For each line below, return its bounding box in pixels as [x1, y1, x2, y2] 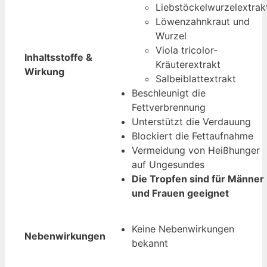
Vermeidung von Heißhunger [132, 144, 260, 157]
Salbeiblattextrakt [156, 73, 236, 85]
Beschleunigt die [132, 87, 206, 100]
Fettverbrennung [132, 101, 206, 114]
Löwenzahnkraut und [156, 15, 250, 28]
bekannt [132, 237, 168, 250]
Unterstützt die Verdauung [132, 116, 251, 128]
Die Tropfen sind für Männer [132, 173, 264, 185]
